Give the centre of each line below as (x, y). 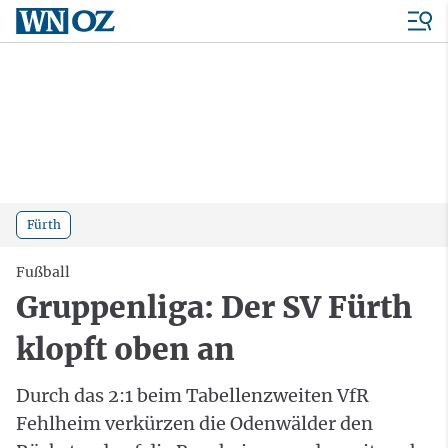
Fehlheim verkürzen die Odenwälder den (194, 423)
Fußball (43, 271)
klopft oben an (125, 348)
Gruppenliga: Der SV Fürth (214, 306)
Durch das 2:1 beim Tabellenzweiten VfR (192, 395)
